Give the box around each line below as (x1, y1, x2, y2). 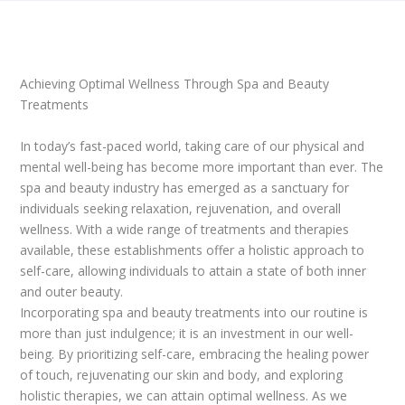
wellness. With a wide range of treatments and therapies (20, 220, 350, 238)
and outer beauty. (20, 282, 124, 300)
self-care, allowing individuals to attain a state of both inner (20, 261, 367, 279)
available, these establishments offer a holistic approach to (20, 240, 365, 259)
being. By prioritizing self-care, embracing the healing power (20, 344, 370, 363)
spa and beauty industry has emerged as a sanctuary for (20, 178, 350, 196)
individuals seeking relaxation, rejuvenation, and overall (20, 199, 342, 217)
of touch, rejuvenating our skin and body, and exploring (20, 365, 344, 383)
